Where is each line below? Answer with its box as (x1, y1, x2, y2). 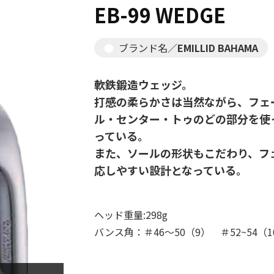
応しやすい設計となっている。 (94, 162, 247, 178)
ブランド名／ (119, 40, 177, 55)
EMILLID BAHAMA (177, 40, 258, 55)
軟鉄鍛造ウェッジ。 (94, 76, 193, 92)
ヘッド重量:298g (94, 207, 168, 222)
